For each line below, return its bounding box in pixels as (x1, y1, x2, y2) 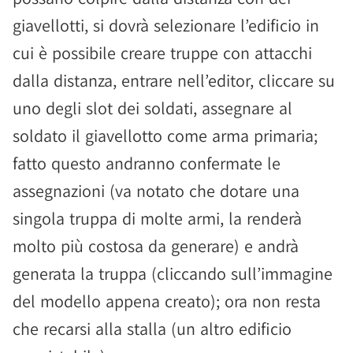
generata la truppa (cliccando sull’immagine (13, 262, 333, 284)
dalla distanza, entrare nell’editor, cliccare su (13, 69, 335, 91)
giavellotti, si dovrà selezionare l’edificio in (13, 14, 319, 36)
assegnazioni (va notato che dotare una (13, 180, 299, 202)
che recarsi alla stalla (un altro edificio (13, 318, 292, 340)
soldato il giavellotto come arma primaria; (13, 124, 318, 147)
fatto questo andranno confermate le (13, 152, 281, 174)
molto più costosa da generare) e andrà (13, 235, 299, 257)
